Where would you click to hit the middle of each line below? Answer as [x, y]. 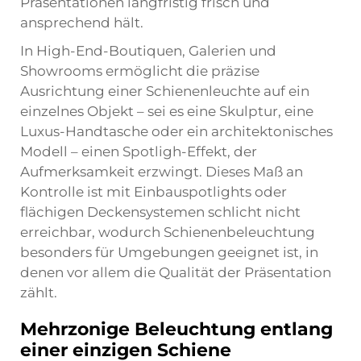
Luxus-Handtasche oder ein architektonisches [176, 131]
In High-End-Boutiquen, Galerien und [148, 51]
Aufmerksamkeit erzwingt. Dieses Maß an [162, 172]
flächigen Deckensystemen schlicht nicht [160, 212]
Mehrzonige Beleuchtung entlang [176, 329]
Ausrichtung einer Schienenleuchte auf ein [165, 91]
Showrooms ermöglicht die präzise [140, 71]
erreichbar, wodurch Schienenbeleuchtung [168, 232]
